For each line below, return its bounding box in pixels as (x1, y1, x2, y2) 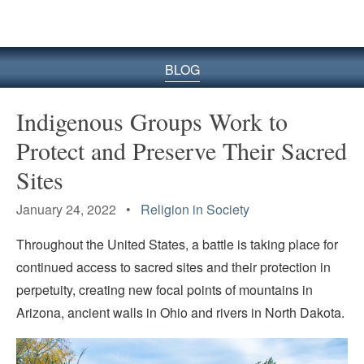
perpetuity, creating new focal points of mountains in (16, 280, 313, 300)
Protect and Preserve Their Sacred (16, 133, 347, 167)
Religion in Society (141, 199, 249, 219)
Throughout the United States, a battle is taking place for (16, 235, 338, 254)
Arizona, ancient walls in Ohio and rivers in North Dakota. (16, 303, 344, 323)
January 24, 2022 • (16, 199, 141, 219)
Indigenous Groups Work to (16, 104, 288, 137)
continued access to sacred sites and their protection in (16, 258, 331, 277)
